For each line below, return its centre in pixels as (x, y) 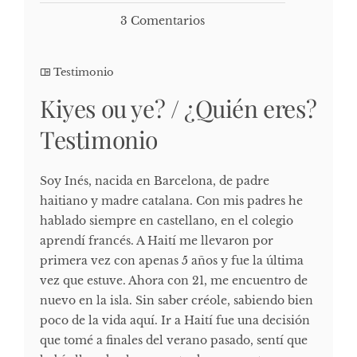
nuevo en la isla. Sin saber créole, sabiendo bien (177, 300)
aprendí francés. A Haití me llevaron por (157, 240)
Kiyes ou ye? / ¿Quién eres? (178, 108)
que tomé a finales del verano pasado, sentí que (174, 340)
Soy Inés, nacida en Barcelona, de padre (155, 180)
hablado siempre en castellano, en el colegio (167, 220)
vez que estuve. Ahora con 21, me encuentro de (174, 280)
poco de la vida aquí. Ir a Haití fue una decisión (175, 320)
